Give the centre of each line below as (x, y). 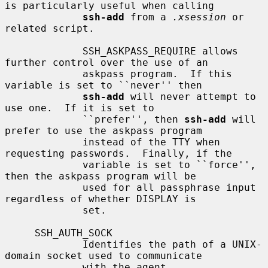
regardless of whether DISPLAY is (100, 199)
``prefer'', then (133, 119)
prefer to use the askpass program (103, 130)
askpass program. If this (44, 74)
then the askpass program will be (100, 176)
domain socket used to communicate (103, 255)
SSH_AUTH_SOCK (20, 233)
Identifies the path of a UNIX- (44, 244)
